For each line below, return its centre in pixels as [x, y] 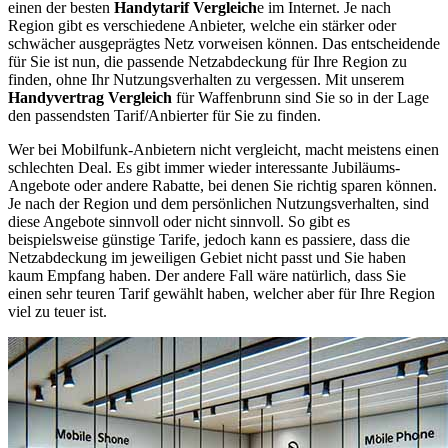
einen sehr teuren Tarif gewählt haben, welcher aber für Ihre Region [221, 293]
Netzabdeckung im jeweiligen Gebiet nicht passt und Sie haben [207, 257]
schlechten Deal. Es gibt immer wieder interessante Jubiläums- [204, 167]
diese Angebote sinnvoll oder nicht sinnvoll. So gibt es [179, 221]
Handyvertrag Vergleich [90, 97]
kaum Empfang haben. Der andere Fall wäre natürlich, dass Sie [207, 275]
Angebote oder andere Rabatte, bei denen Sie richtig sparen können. [222, 185]
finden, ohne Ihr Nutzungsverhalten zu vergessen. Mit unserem [206, 79]
